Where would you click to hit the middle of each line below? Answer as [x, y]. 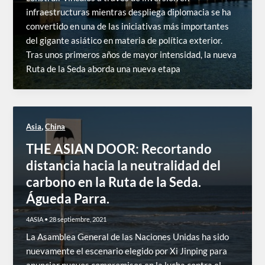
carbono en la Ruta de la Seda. [114, 182]
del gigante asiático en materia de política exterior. [125, 40]
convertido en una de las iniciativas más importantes [128, 26]
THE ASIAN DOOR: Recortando [119, 148]
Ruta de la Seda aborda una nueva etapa [104, 69]
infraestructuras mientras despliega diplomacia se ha [129, 12]
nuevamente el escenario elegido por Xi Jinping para [127, 251]
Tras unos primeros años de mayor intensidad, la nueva [132, 54]
